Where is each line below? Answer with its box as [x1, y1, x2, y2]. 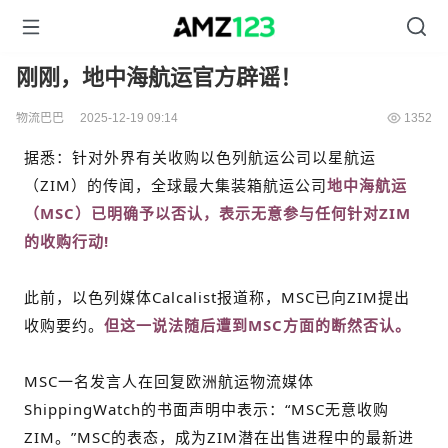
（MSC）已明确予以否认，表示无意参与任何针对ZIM [24, 203, 411, 223]
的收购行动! [24, 231, 109, 251]
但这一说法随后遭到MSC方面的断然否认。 [104, 315, 411, 335]
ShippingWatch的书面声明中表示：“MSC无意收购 [24, 399, 389, 419]
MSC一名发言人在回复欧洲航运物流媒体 [24, 371, 314, 391]
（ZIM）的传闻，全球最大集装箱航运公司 [24, 175, 327, 195]
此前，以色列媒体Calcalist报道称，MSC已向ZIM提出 [24, 287, 410, 307]
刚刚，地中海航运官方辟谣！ [16, 65, 302, 90]
